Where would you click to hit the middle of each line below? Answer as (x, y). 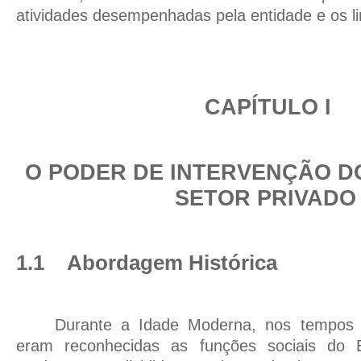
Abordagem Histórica (172, 263)
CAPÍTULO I (268, 107)
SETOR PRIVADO (266, 198)
